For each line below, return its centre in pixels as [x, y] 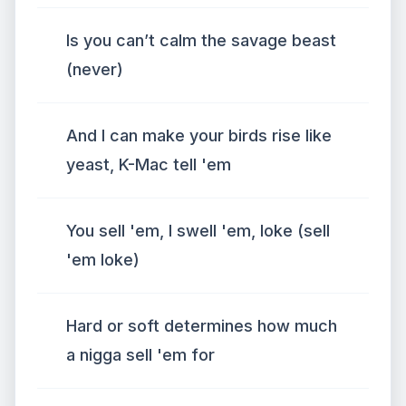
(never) [95, 69]
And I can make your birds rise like [199, 135]
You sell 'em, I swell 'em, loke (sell [198, 231]
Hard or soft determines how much [202, 326]
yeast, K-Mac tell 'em [149, 164]
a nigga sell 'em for [140, 355]
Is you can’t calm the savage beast [201, 40]
